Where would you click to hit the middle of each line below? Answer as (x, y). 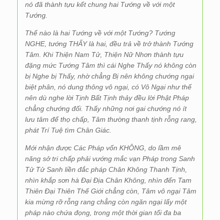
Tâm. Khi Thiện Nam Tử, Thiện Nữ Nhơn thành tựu (104, 55)
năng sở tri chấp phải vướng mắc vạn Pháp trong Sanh (110, 159)
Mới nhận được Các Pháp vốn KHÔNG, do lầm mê (103, 148)
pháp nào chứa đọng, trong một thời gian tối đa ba (103, 213)
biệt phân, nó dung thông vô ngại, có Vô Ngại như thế (108, 87)
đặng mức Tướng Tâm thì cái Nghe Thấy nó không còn (111, 65)
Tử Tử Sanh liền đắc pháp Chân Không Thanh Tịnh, (106, 169)
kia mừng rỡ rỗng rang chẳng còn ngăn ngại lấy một (106, 202)
